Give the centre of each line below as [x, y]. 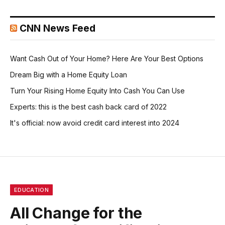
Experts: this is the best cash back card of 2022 [88, 107]
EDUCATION [31, 190]
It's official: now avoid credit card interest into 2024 [95, 123]
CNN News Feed [58, 29]
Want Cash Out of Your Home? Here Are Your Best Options [107, 59]
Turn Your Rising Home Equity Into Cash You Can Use [97, 91]
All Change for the [76, 213]
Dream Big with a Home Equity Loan [69, 75]
